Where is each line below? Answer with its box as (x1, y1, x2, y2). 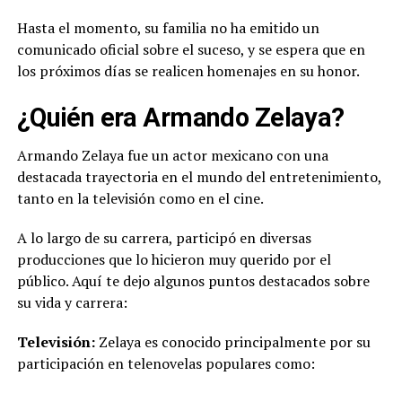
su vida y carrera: (16, 292, 127, 312)
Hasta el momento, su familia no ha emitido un (16, 17, 319, 38)
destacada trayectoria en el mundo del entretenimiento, (16, 166, 381, 187)
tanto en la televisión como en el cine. (16, 188, 264, 208)
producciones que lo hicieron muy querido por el (16, 249, 331, 269)
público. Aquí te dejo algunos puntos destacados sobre (16, 270, 370, 291)
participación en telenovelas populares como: (16, 353, 315, 373)
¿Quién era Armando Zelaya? (16, 101, 345, 133)
